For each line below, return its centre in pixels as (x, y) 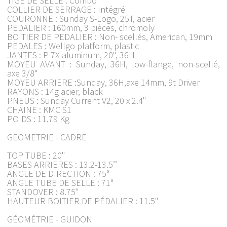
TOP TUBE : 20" (36, 155)
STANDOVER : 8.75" (43, 192)
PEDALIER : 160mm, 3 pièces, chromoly (81, 27)
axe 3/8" (23, 73)
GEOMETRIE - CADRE (47, 137)
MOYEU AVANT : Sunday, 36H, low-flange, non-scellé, (113, 64)
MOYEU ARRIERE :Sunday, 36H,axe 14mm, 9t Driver (103, 82)
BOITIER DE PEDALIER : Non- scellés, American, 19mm (110, 36)
